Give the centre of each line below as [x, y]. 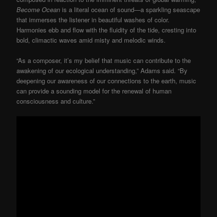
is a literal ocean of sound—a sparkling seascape [130, 10]
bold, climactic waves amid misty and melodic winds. [91, 40]
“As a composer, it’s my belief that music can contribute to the [104, 61]
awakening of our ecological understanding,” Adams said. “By [102, 71]
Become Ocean [39, 10]
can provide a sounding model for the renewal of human [94, 91]
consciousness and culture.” [56, 101]
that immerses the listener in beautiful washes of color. [93, 20]
